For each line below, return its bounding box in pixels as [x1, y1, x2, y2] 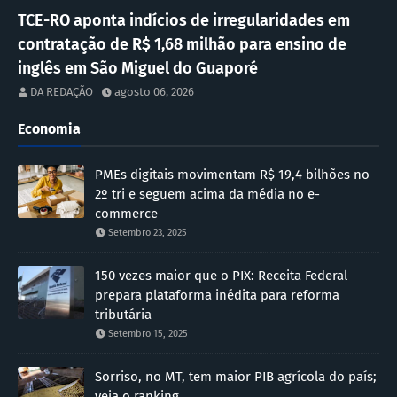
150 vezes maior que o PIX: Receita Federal [95, 267, 347, 284]
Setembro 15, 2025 [108, 327, 188, 339]
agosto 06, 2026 [114, 84, 194, 98]
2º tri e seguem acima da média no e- [95, 185, 320, 202]
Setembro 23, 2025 [108, 226, 187, 238]
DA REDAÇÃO [30, 84, 93, 98]
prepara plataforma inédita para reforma [95, 286, 339, 303]
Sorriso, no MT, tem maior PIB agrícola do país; [95, 368, 377, 385]
